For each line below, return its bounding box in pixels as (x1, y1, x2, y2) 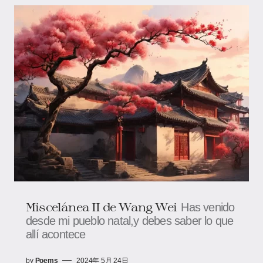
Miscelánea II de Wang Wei (26, 199, 177, 214)
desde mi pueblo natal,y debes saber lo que (26, 214, 234, 227)
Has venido (181, 200, 235, 214)
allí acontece (26, 227, 86, 241)
